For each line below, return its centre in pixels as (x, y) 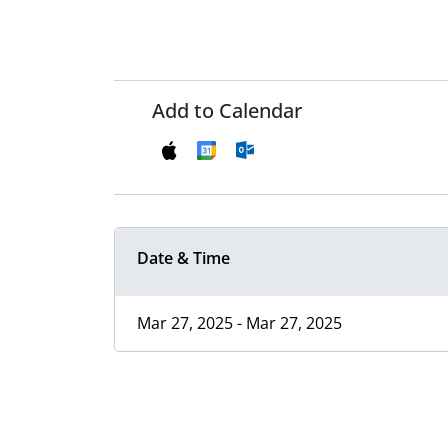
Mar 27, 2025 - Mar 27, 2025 (239, 323)
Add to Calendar (227, 111)
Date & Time (183, 258)
